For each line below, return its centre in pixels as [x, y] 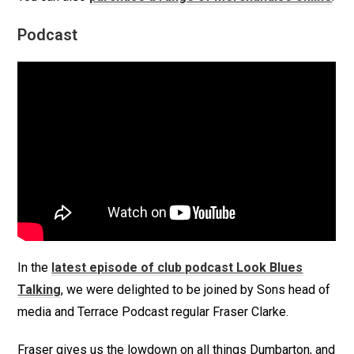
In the [35, 267]
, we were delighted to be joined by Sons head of [196, 289]
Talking [40, 289]
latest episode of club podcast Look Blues [177, 267]
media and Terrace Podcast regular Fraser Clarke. [153, 311]
